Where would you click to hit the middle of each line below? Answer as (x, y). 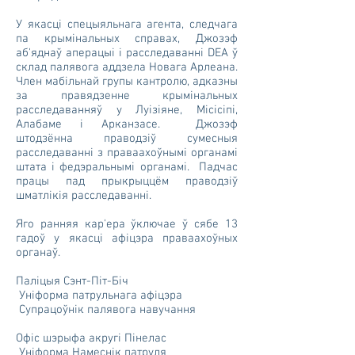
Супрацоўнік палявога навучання (106, 310)
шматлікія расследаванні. (84, 196)
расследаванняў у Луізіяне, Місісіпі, (127, 110)
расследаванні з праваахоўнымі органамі (127, 153)
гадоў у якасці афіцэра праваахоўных (127, 239)
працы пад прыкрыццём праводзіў (127, 181)
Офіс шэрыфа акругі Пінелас (91, 338)
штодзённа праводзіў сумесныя (127, 139)
